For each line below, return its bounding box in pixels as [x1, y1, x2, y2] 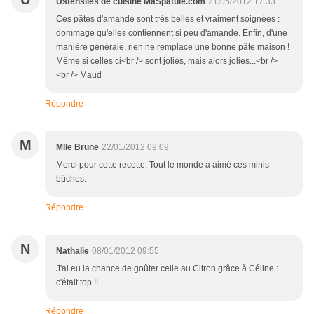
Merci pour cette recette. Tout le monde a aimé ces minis [56, 160, 269, 170]
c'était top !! [56, 278, 98, 288]
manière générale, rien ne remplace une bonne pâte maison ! [56, 42, 289, 53]
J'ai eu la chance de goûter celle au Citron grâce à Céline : [56, 264, 278, 274]
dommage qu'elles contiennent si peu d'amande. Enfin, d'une [56, 28, 287, 39]
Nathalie [56, 246, 89, 257]
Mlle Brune [56, 142, 99, 153]
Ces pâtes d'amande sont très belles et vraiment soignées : [56, 14, 280, 25]
